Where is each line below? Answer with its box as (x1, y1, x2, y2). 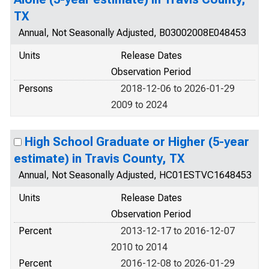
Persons (19, 83, 53, 94)
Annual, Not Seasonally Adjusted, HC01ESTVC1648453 (19, 169, 252, 181)
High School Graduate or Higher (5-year (25, 134, 249, 149)
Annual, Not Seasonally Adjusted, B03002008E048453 (19, 27, 246, 38)
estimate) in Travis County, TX (14, 151, 184, 166)
